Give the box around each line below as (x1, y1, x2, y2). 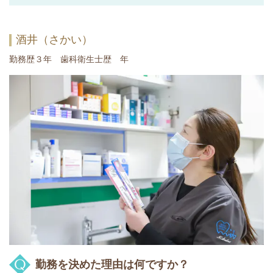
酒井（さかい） (16, 33, 93, 47)
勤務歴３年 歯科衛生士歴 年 (9, 54, 129, 65)
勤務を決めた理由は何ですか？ (35, 257, 189, 271)
